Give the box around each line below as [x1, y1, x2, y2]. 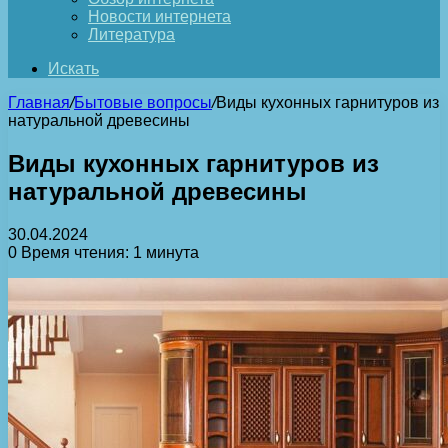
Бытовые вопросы [74, 94, 212, 111]
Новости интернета [88, 8, 231, 25]
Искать [48, 60, 99, 77]
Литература [88, 26, 175, 43]
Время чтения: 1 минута [17, 243, 199, 261]
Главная [8, 94, 70, 111]
